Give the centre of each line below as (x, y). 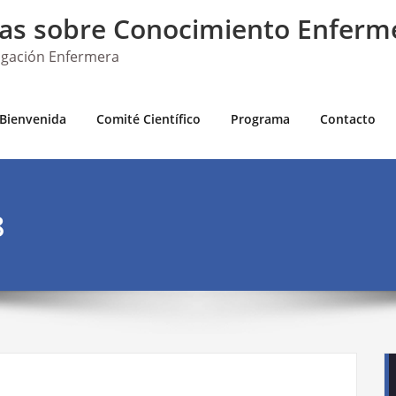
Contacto (348, 119)
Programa (260, 119)
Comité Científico (148, 119)
